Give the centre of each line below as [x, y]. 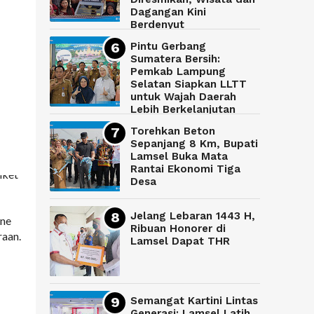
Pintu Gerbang [168, 47]
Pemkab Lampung [178, 72]
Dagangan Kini [168, 12]
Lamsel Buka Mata [179, 157]
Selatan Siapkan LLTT [189, 84]
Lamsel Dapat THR [180, 241]
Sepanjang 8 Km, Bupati [194, 144]
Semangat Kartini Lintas [194, 301]
